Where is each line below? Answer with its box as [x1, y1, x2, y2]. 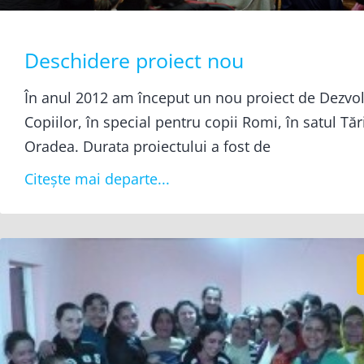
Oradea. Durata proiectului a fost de [24, 136, 271, 157]
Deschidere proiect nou [24, 46, 244, 75]
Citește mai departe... [24, 169, 170, 189]
